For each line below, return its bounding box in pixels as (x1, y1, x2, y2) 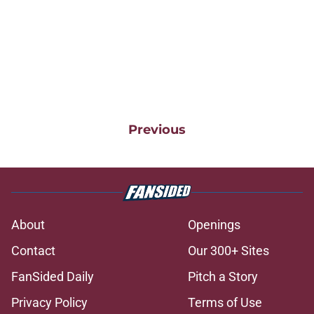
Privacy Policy (11, 294, 88, 310)
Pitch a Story (188, 268, 258, 284)
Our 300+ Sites (188, 243, 269, 258)
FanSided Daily (11, 268, 94, 284)
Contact (11, 243, 55, 258)
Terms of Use (188, 294, 262, 310)
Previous (128, 121, 186, 137)
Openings (188, 217, 240, 232)
